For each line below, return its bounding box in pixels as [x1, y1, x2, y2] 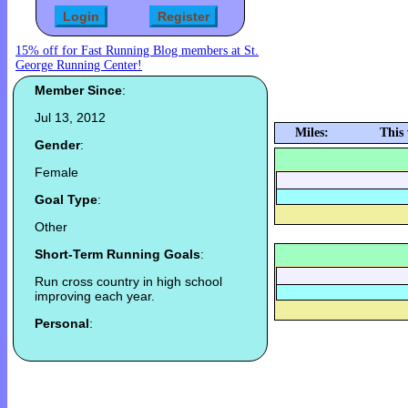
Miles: [295, 126, 329, 140]
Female [35, 165, 78, 180]
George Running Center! [15, 58, 142, 73]
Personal [35, 316, 89, 331]
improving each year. [35, 289, 158, 304]
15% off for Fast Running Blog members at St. [15, 44, 259, 58]
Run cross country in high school [35, 274, 222, 290]
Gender [35, 138, 80, 153]
